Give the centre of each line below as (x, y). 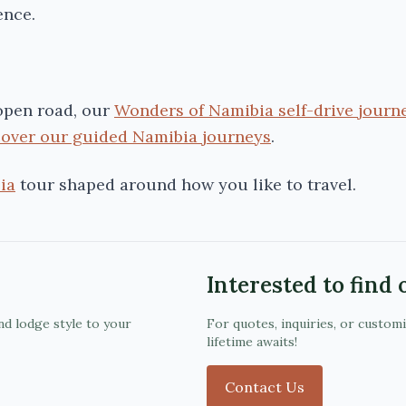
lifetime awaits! (252, 342)
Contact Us (265, 387)
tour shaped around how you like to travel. (186, 184)
